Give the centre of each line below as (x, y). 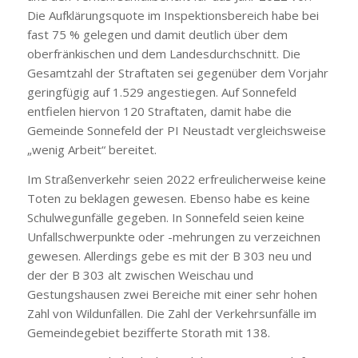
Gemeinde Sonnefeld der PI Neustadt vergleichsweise (176, 130)
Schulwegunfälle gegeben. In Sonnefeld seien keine (165, 217)
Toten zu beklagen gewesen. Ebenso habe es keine (168, 198)
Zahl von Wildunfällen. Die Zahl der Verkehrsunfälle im (171, 313)
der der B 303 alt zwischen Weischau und (140, 274)
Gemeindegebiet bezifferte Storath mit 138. (148, 332)
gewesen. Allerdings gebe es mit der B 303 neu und (169, 255)
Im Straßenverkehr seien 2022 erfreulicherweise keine (176, 179)
